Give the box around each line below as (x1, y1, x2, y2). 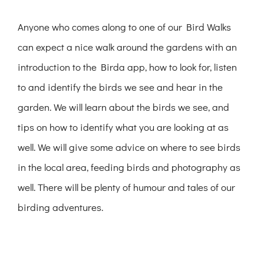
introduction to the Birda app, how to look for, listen (18, 60, 237, 74)
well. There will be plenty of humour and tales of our (18, 180, 235, 194)
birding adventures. (18, 200, 103, 214)
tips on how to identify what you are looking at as (18, 120, 229, 134)
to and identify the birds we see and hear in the (18, 80, 223, 94)
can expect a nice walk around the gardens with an (18, 40, 237, 54)
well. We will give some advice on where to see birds (18, 140, 240, 154)
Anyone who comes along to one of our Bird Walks (18, 20, 231, 34)
